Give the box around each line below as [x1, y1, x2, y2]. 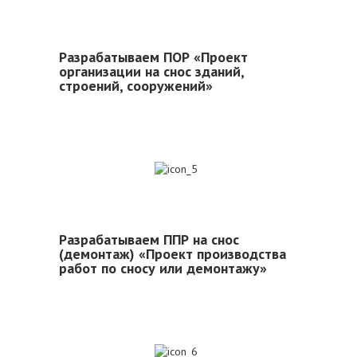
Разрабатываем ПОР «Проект [59, 48, 248, 66]
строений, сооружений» [59, 76, 213, 95]
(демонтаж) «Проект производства [59, 245, 286, 263]
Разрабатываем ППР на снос [59, 230, 239, 249]
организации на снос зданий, [59, 62, 244, 80]
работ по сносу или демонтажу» [59, 259, 267, 277]
